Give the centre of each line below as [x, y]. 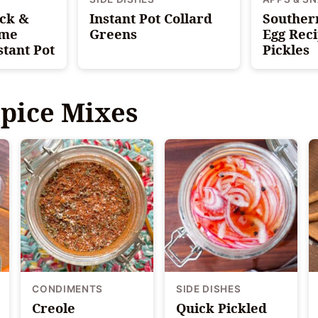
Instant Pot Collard [151, 18]
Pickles [286, 50]
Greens [114, 34]
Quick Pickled [221, 307]
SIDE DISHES [208, 289]
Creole [54, 307]
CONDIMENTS [68, 289]
